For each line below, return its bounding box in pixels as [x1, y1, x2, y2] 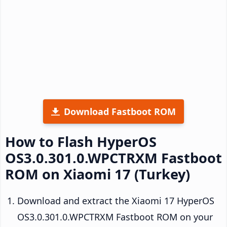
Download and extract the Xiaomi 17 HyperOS [17, 194, 214, 207]
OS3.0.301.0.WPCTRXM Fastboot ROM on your [17, 210, 213, 223]
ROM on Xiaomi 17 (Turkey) [5, 164, 190, 183]
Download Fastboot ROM [64, 105, 176, 118]
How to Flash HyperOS [5, 132, 157, 151]
